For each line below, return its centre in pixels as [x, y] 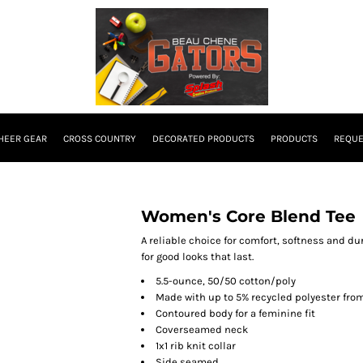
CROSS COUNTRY [99, 139]
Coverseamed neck [202, 329]
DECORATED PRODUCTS [203, 139]
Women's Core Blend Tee [248, 216]
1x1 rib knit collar [196, 346]
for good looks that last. [197, 256]
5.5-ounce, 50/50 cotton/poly [226, 281]
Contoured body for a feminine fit [235, 313]
